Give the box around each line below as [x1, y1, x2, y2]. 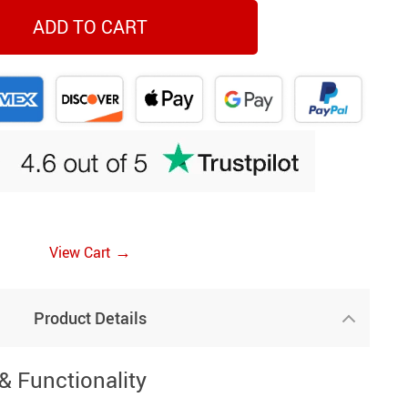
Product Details [33, 306, 147, 329]
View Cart [48, 241, 115, 262]
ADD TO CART [32, 15, 148, 40]
